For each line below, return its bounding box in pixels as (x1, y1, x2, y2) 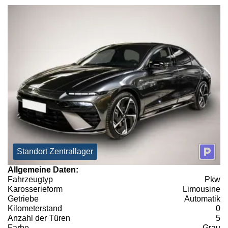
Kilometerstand (8, 204, 62, 213)
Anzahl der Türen (8, 213, 70, 222)
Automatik (184, 194, 220, 203)
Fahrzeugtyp (8, 175, 53, 184)
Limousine (183, 184, 220, 193)
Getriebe (8, 194, 39, 203)
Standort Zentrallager (17, 147, 93, 156)
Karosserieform (8, 184, 63, 193)
